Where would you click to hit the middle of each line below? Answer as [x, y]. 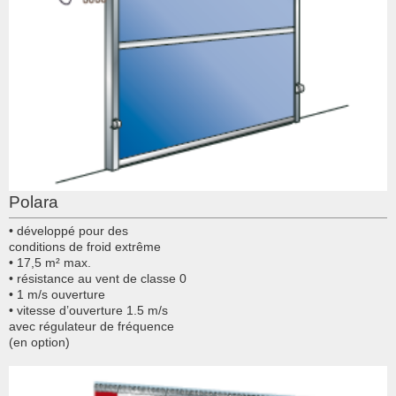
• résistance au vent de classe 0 [98, 278]
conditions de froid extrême [85, 246]
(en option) [39, 342]
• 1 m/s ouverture [57, 294]
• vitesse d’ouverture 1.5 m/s [88, 310]
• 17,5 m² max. [50, 262]
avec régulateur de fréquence [91, 326]
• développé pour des [69, 230]
